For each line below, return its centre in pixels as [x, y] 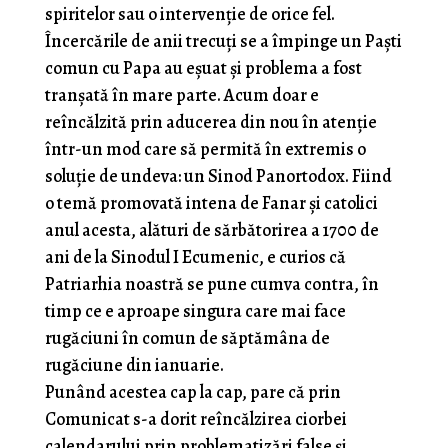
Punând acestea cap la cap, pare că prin [192, 392]
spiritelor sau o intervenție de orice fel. [189, 14]
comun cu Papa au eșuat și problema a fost [203, 68]
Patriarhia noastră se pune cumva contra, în [211, 284]
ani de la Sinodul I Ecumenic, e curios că [195, 257]
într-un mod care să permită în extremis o [205, 149]
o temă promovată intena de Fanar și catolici [211, 203]
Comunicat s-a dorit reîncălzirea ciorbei [195, 419]
